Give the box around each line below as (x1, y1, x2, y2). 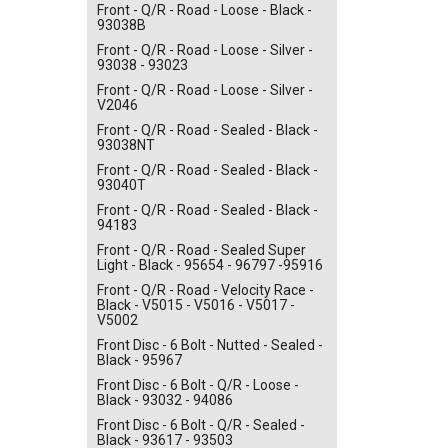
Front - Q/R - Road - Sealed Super (97, 241, 306, 258)
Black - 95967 (97, 351, 182, 368)
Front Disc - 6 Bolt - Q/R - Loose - (97, 376, 299, 393)
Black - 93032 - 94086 (97, 391, 233, 408)
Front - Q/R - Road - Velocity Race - (97, 281, 314, 298)
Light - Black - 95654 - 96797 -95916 (97, 256, 323, 273)
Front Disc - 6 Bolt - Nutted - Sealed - (97, 336, 323, 353)
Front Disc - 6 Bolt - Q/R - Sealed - (97, 416, 305, 433)
